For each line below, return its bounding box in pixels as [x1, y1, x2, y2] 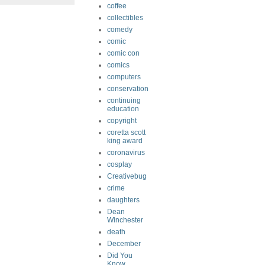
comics [107, 61, 130, 69]
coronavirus [107, 148, 145, 157]
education [107, 105, 139, 113]
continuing [107, 96, 141, 105]
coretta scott [107, 128, 146, 137]
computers [107, 73, 141, 81]
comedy [107, 25, 132, 34]
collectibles [107, 14, 143, 22]
